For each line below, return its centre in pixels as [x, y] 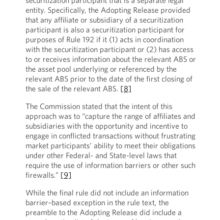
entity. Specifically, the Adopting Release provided [108, 10]
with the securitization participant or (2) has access [109, 49]
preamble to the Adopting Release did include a [103, 212]
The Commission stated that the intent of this [99, 106]
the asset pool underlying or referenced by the [101, 69]
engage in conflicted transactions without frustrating [110, 136]
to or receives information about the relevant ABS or [110, 59]
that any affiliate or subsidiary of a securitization [104, 20]
